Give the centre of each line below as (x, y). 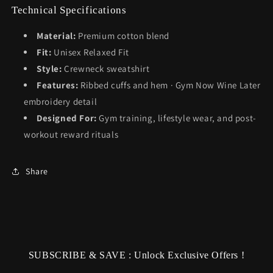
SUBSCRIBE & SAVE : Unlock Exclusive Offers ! (136, 255)
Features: (58, 85)
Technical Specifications (69, 10)
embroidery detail (61, 101)
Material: (56, 36)
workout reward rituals (71, 134)
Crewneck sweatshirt (106, 69)
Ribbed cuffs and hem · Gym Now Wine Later (169, 85)
